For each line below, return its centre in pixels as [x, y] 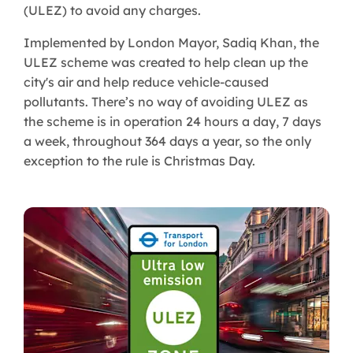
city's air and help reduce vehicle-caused [146, 82]
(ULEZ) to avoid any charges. [112, 11]
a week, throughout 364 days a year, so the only [167, 141]
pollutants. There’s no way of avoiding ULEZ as [166, 102]
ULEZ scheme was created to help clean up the [166, 63]
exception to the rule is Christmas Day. [139, 161]
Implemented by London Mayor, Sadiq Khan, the [171, 43]
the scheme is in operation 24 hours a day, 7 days [173, 122]
